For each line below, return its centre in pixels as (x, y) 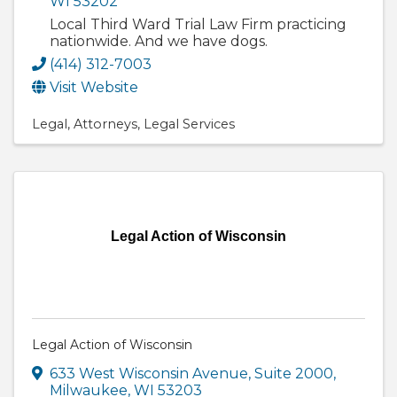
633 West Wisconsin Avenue (149, 374)
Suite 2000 (294, 374)
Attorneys (105, 125)
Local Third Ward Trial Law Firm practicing (198, 25)
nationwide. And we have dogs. (159, 42)
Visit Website (94, 88)
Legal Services (189, 125)
